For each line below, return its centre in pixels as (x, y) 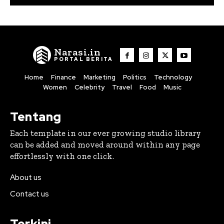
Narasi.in (77, 52)
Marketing (99, 77)
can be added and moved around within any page (105, 144)
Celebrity (89, 87)
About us (26, 177)
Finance (63, 77)
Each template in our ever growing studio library (105, 133)
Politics (135, 77)
